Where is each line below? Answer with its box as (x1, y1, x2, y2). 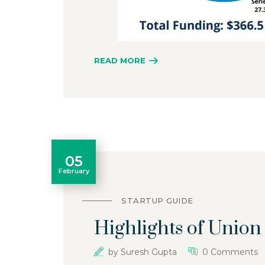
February (58, 166, 89, 175)
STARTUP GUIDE (121, 196, 193, 205)
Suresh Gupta (121, 247, 177, 257)
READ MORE (94, 55, 146, 65)
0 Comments (202, 247, 258, 257)
